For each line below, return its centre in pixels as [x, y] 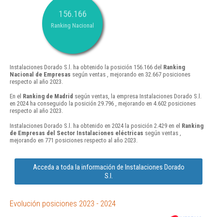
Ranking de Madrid [48, 96]
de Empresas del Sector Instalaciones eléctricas [77, 133]
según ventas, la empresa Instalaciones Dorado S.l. [137, 96]
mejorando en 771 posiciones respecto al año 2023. [74, 140]
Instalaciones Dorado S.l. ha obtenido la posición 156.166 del [86, 67]
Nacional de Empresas [40, 75]
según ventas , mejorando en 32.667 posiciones [131, 75]
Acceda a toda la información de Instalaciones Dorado [108, 167]
